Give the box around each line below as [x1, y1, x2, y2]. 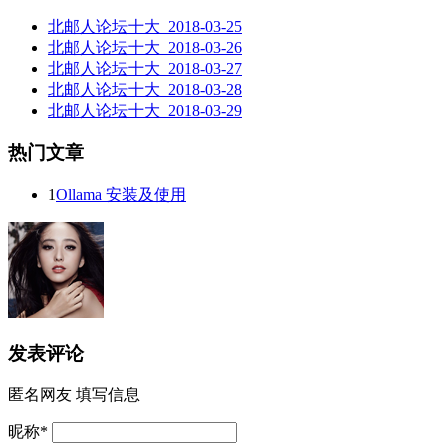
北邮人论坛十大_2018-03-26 [48, 38, 242, 56]
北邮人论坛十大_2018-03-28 [48, 80, 242, 98]
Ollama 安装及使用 [56, 186, 186, 204]
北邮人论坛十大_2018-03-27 [48, 59, 242, 77]
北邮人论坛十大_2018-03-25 [48, 17, 242, 35]
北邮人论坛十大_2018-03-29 [48, 101, 242, 119]
